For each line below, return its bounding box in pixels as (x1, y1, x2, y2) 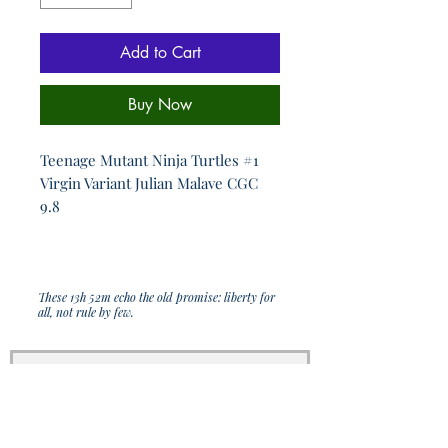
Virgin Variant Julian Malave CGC (40, 173, 258, 194)
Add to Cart (119, 42, 201, 64)
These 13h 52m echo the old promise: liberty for (38, 289, 275, 306)
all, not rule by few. (38, 304, 134, 321)
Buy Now (128, 94, 192, 116)
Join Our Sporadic (53, 359, 261, 395)
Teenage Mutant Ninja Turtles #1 (40, 150, 259, 171)
